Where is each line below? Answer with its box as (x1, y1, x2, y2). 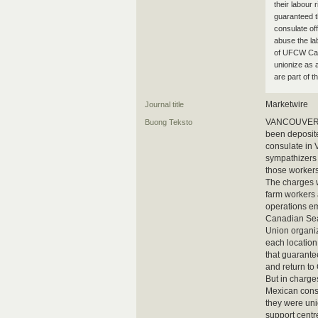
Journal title (145, 100, 184, 109)
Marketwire (265, 99, 308, 109)
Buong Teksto (145, 118, 192, 126)
